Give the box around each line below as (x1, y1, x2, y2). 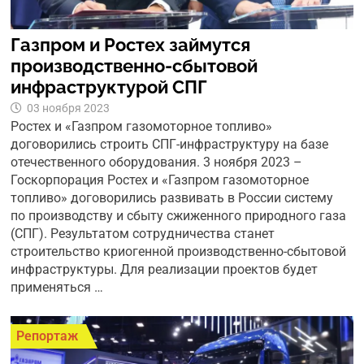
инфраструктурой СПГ (11, 76, 208, 98)
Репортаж (16, 328, 79, 344)
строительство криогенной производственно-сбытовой (11, 244, 347, 260)
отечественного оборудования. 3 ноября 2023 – (11, 154, 303, 171)
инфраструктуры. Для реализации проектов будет (11, 262, 318, 278)
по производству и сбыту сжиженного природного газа (11, 208, 347, 224)
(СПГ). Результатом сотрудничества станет (11, 226, 275, 242)
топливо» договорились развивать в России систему (11, 190, 334, 206)
